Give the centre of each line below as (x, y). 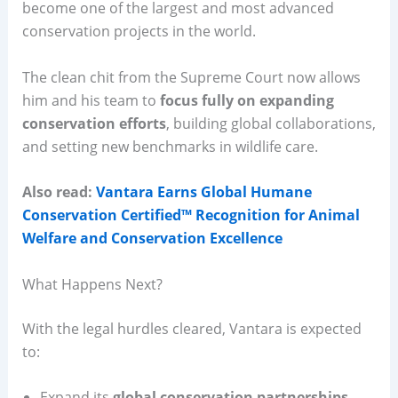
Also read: (59, 192)
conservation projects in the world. (139, 32)
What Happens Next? (92, 284)
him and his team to (91, 100)
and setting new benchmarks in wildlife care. (170, 146)
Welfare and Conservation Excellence (152, 239)
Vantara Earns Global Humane (203, 192)
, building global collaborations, (271, 123)
